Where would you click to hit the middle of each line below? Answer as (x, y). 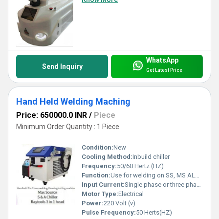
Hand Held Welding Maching (73, 101)
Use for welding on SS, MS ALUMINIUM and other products (153, 175)
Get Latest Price (164, 70)
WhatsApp (162, 60)
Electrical (131, 194)
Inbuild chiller (151, 156)
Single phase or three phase (161, 184)
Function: (96, 175)
